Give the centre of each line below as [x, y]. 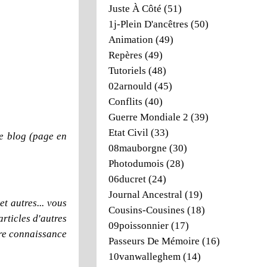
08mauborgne [138, 148]
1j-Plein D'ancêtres [148, 24]
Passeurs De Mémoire [154, 241]
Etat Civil [128, 133]
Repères [125, 55]
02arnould [130, 86]
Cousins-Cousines [147, 210]
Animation [131, 40]
